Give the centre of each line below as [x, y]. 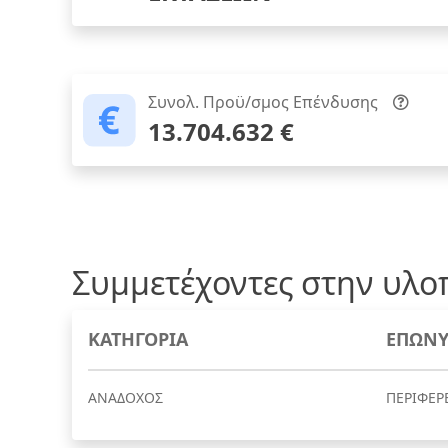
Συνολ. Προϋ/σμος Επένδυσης [263, 102]
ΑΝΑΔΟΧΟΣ [125, 397]
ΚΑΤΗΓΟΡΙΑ [138, 339]
